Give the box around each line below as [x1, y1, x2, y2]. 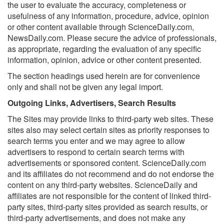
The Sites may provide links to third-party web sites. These [7, 113, 213, 124]
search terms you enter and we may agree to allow [7, 135, 185, 146]
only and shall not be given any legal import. [7, 81, 163, 92]
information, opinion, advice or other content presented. [7, 54, 201, 65]
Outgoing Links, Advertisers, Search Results [7, 97, 176, 108]
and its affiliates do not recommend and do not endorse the [7, 168, 214, 179]
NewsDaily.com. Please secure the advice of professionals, [7, 32, 216, 43]
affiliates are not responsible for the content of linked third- [7, 190, 211, 201]
